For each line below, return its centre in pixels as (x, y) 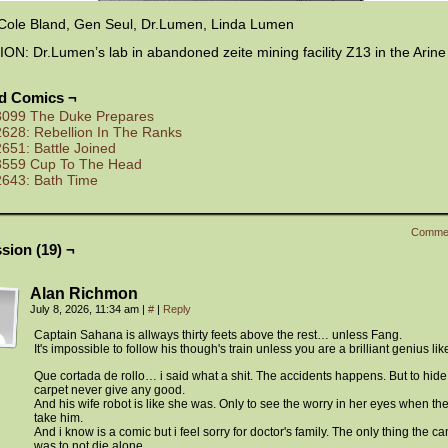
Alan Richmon (84, 294)
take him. (58, 418)
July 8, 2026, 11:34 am (86, 309)
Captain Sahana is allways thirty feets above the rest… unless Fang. (218, 335)
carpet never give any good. (109, 390)
